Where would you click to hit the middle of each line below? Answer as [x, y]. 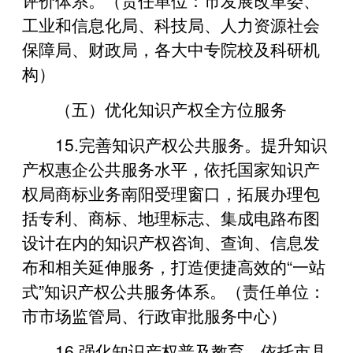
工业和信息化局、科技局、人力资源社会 [171, 24]
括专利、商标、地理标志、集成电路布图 [171, 217]
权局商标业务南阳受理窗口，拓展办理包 [171, 193]
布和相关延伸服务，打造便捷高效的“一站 [174, 266]
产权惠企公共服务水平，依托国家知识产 [171, 168]
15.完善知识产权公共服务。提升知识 [191, 144]
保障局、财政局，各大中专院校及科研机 [171, 48]
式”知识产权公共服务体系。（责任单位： [174, 290]
